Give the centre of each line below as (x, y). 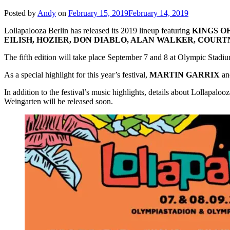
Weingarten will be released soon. (59, 101)
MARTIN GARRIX (185, 74)
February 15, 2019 (98, 13)
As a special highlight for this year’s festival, (77, 74)
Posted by (21, 13)
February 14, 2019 (158, 13)
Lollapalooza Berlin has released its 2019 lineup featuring (98, 30)
